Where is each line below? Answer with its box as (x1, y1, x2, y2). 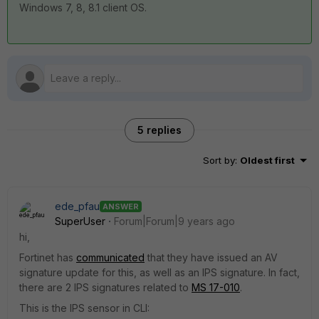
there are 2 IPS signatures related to (19, 281, 192, 293)
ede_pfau (55, 200, 100, 212)
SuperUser (55, 215, 105, 227)
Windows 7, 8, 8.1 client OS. (19, 1, 147, 14)
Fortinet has (19, 251, 76, 263)
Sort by (203, 155, 235, 166)
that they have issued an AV (145, 251, 278, 263)
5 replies (137, 124, 182, 136)
